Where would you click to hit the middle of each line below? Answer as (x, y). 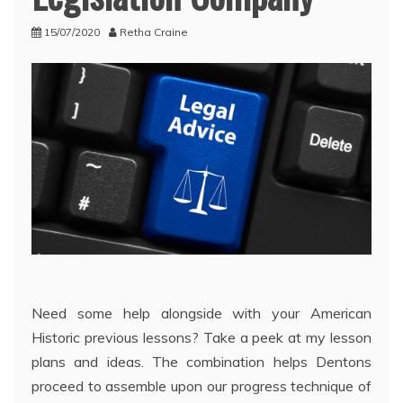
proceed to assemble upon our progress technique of (201, 385)
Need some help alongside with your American (201, 313)
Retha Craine (154, 31)
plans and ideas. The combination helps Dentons (201, 361)
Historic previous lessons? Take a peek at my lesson (201, 337)
